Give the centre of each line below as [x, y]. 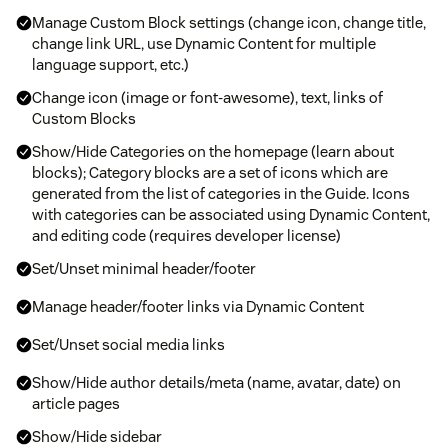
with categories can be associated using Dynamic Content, [231, 215]
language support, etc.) [110, 65]
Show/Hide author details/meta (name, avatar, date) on [216, 383]
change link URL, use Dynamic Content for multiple [204, 44]
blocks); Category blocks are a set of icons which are [210, 173]
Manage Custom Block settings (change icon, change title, [229, 23]
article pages [76, 404]
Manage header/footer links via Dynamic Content [198, 307]
